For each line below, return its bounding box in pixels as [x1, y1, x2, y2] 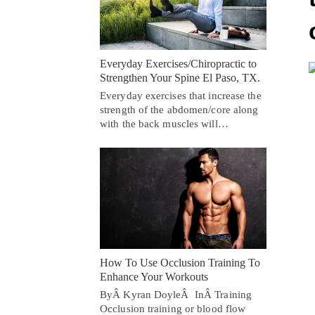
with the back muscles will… [100, 117, 229, 129]
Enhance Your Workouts [100, 270, 208, 283]
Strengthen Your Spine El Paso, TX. [100, 71, 260, 84]
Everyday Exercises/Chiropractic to [100, 57, 257, 70]
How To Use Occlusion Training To [100, 256, 260, 269]
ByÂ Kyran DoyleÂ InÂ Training [100, 288, 252, 300]
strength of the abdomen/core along [100, 103, 259, 115]
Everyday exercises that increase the [100, 89, 262, 101]
